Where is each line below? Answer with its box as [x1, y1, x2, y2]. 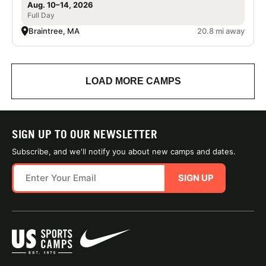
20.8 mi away [197, 26, 245, 36]
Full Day [27, 10, 55, 20]
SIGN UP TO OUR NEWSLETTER [12, 127, 157, 141]
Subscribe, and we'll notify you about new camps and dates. [12, 146, 236, 156]
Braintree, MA [28, 26, 80, 36]
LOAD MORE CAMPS [85, 75, 181, 86]
